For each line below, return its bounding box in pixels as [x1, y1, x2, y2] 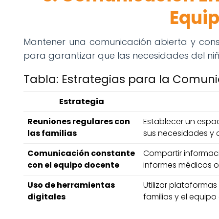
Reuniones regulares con [27, 116, 130, 128]
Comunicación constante [27, 148, 135, 159]
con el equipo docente [27, 159, 119, 171]
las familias [27, 128, 77, 139]
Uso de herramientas [27, 179, 115, 191]
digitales [27, 191, 66, 203]
